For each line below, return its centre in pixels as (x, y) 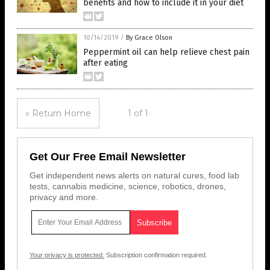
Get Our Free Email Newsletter (108, 157)
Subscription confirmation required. (156, 255)
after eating (105, 63)
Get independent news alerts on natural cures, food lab (134, 176)
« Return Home (58, 114)
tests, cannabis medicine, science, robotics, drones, (128, 187)
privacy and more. (64, 197)
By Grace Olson (149, 38)
